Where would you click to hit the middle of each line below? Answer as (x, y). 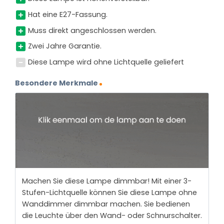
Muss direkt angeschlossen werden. (92, 30)
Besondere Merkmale (56, 83)
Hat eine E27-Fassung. (67, 14)
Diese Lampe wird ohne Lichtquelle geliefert (106, 62)
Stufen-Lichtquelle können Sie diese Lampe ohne (109, 192)
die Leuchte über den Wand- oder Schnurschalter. (112, 215)
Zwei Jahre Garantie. (64, 46)
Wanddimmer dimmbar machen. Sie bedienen (106, 204)
